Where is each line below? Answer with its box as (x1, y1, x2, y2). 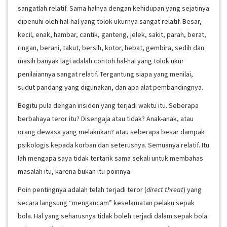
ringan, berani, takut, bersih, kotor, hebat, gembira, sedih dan (18, 43, 204, 52)
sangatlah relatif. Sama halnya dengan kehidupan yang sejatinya (18, 4, 209, 13)
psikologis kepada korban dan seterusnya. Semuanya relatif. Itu (18, 140, 209, 149)
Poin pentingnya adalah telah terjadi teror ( (18, 185, 146, 194)
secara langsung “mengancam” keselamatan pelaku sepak (18, 198, 195, 207)
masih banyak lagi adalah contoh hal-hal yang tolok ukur (18, 56, 184, 65)
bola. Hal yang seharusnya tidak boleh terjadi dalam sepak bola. (18, 211, 209, 220)
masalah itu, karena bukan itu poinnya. (18, 167, 132, 176)
